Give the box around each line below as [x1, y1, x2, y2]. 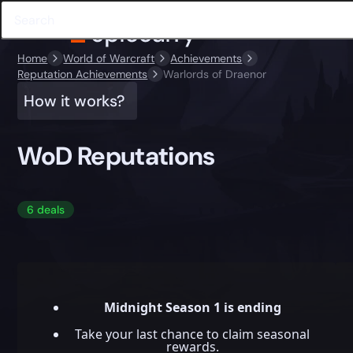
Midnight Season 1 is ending [103, 299, 281, 317]
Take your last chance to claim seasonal [75, 325, 310, 344]
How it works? [24, 91, 124, 111]
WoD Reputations [17, 139, 215, 173]
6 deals [27, 203, 65, 217]
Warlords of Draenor [163, 67, 267, 81]
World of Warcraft [63, 51, 155, 65]
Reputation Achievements [17, 67, 148, 81]
